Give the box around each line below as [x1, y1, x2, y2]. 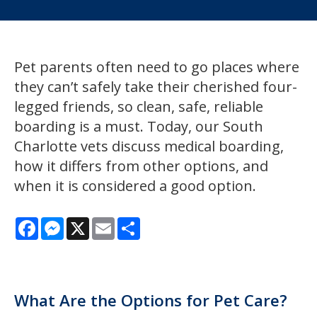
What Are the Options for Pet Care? [14, 289, 287, 312]
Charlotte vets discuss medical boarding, [14, 136, 284, 156]
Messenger [64, 215, 120, 230]
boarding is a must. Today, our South [14, 116, 263, 136]
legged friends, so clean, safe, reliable [14, 96, 263, 116]
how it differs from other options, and [14, 156, 268, 175]
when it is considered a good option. [14, 175, 256, 195]
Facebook [38, 215, 85, 230]
